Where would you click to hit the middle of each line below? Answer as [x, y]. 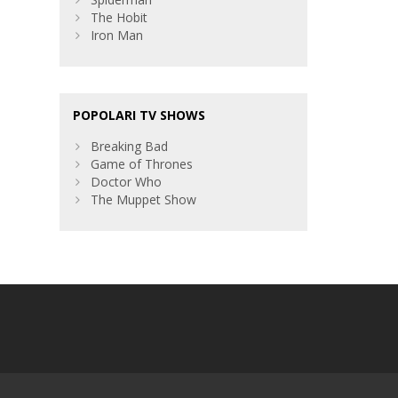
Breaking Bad [130, 147]
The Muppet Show [144, 200]
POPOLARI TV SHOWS [139, 115]
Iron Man [117, 36]
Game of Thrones [142, 164]
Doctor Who [127, 182]
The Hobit [119, 18]
